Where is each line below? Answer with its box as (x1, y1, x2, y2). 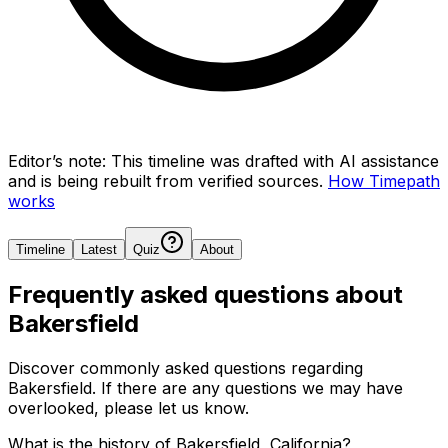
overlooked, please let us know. (8, 397, 249, 418)
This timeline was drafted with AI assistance (111, 150, 439, 171)
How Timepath (328, 170, 440, 191)
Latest (81, 241, 117, 257)
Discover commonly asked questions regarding (8, 357, 363, 378)
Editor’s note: (8, 150, 106, 171)
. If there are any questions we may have (92, 377, 403, 398)
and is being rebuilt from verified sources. (8, 170, 323, 191)
